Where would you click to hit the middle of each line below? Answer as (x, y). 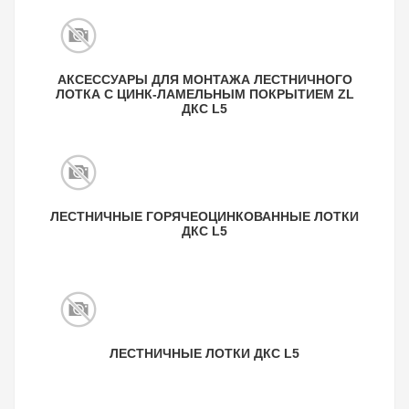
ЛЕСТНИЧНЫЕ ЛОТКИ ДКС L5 (204, 353)
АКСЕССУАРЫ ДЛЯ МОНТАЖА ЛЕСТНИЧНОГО (204, 79)
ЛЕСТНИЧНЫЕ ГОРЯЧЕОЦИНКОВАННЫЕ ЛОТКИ (204, 216)
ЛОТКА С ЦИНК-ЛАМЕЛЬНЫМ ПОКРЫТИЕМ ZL (204, 94)
